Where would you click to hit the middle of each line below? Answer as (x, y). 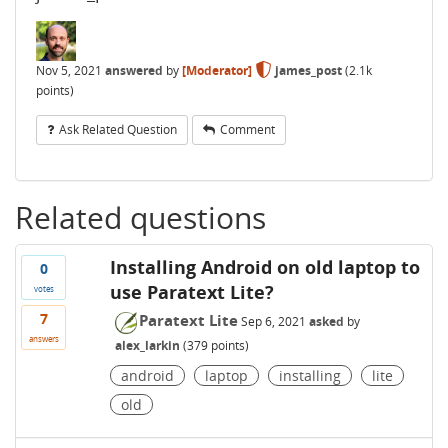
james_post (308, 70)
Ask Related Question (118, 129)
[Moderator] (217, 70)
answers (43, 338)
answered (134, 70)
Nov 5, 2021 (69, 70)
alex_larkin (147, 345)
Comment (247, 129)
